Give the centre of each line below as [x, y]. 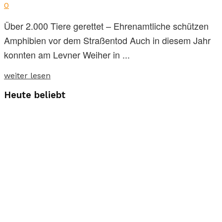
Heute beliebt [35, 95]
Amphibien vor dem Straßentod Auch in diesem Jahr [107, 40]
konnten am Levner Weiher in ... [67, 55]
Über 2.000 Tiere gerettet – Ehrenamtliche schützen [106, 26]
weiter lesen [27, 76]
